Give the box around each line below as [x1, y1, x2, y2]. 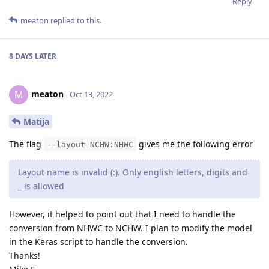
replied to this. [49, 14, 101, 26]
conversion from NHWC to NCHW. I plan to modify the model [9, 222, 252, 234]
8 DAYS [9, 50, 33, 61]
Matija [23, 115, 49, 127]
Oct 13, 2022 [70, 88, 113, 100]
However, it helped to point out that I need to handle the [9, 208, 236, 220]
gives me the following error [136, 138, 253, 150]
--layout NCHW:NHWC [47, 139, 133, 149]
